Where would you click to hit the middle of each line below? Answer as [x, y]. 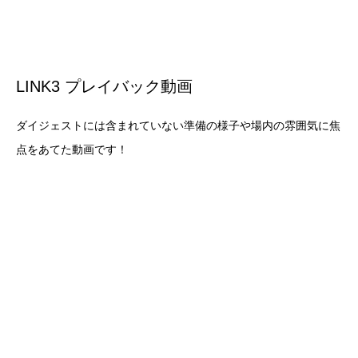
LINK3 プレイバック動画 [104, 86]
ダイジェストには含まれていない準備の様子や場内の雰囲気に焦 [178, 125]
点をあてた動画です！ [72, 149]
